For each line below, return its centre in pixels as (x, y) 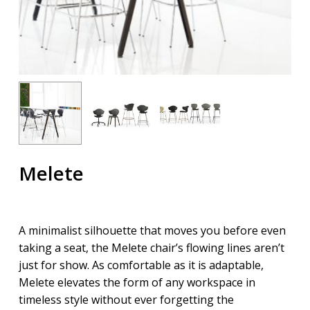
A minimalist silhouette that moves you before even (152, 231)
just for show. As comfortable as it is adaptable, (141, 265)
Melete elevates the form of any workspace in (137, 283)
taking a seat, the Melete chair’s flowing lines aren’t (151, 248)
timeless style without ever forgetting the (126, 300)
